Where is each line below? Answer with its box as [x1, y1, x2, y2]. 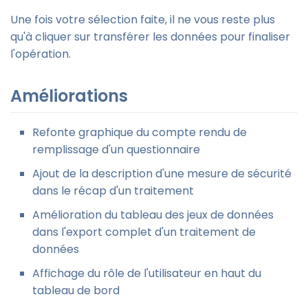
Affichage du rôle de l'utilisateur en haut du [32, 265, 261, 281]
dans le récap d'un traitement [32, 182, 194, 199]
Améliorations [10, 85, 128, 108]
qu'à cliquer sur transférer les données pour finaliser [10, 29, 290, 45]
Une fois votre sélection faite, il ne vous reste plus [10, 12, 275, 28]
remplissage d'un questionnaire [32, 141, 200, 157]
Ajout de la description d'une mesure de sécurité [32, 165, 291, 181]
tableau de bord [32, 282, 120, 298]
